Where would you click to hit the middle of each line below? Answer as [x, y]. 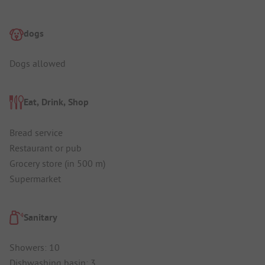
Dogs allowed [38, 64]
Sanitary [41, 217]
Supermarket [35, 178]
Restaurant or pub [46, 148]
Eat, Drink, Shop [56, 102]
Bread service [36, 132]
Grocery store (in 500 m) [57, 163]
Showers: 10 [35, 248]
